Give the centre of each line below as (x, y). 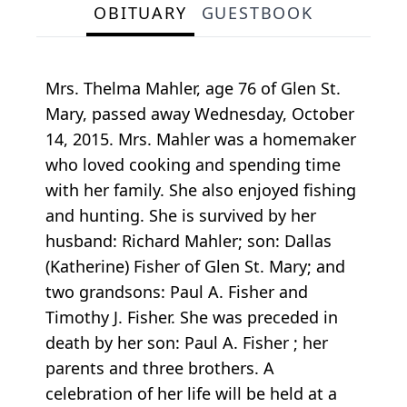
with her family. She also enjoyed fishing (201, 190)
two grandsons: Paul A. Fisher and (177, 292)
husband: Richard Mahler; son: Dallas (189, 241)
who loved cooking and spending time (193, 165)
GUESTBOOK (257, 13)
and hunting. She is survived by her (181, 216)
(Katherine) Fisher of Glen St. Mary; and (195, 267)
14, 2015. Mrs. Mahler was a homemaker (201, 139)
